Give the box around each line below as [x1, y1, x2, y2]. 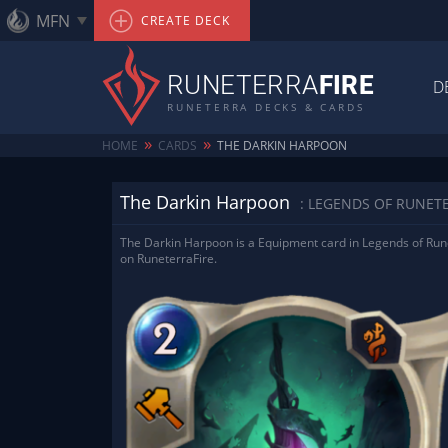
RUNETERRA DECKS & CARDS [167, 100, 365, 114]
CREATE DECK [137, 12, 230, 29]
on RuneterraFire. [120, 250, 217, 267]
